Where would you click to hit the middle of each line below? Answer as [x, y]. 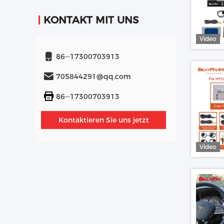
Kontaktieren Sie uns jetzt [103, 120]
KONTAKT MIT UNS [91, 20]
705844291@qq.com [93, 76]
